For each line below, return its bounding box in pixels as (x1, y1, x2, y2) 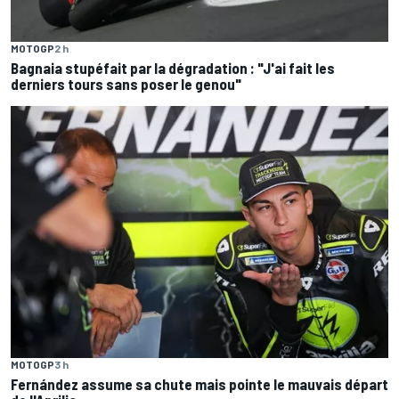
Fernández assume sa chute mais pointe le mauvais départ (11, 374, 388, 393)
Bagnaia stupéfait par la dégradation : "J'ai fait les (11, 59, 335, 77)
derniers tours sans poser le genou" (11, 75, 241, 94)
